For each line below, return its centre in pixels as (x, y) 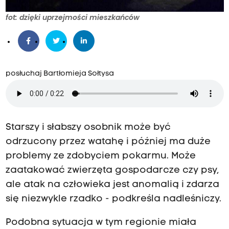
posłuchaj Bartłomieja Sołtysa (60, 74)
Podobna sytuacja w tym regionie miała (101, 223)
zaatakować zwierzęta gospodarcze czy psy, (112, 171)
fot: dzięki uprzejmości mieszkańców (72, 18)
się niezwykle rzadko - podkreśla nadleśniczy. (113, 199)
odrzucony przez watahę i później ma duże (108, 142)
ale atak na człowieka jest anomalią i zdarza (112, 185)
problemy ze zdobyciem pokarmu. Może (100, 156)
